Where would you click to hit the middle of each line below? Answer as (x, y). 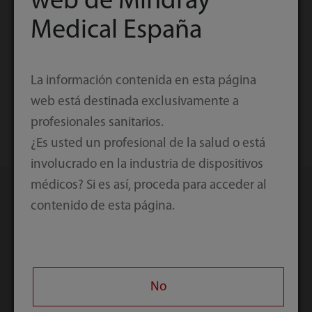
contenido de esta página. (102, 206)
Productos (80, 233)
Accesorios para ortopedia (110, 73)
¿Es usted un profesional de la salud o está (148, 143)
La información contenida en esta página (143, 81)
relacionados (96, 272)
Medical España (116, 31)
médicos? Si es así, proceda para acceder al (148, 185)
